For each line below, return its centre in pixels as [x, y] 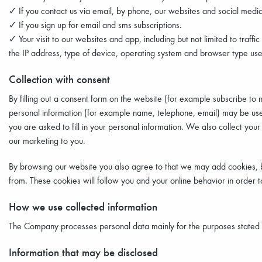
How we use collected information [83, 206]
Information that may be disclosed [83, 252]
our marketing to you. [47, 140]
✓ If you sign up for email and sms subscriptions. [95, 25]
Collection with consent [59, 79]
